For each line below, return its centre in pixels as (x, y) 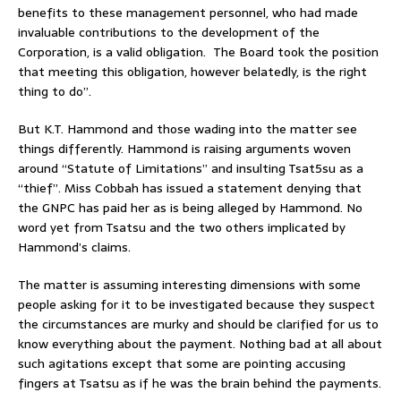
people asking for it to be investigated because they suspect (196, 304)
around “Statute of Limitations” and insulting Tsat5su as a (191, 168)
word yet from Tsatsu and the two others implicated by (182, 227)
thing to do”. (55, 91)
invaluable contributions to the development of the (169, 32)
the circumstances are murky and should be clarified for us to (198, 324)
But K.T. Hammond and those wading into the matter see (188, 128)
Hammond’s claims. (74, 247)
